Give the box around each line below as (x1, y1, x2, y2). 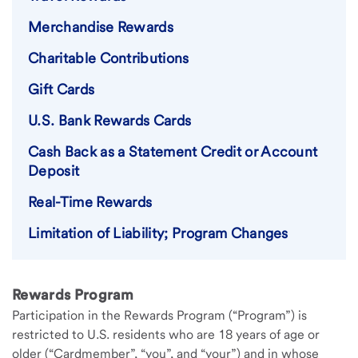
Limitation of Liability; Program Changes (28, 225, 288, 241)
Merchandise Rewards (28, 18, 174, 35)
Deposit (28, 162, 80, 179)
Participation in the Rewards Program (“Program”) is (12, 308, 307, 323)
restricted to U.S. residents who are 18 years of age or (12, 327, 320, 342)
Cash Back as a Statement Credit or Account (28, 143, 318, 160)
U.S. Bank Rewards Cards (28, 112, 192, 129)
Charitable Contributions (28, 50, 189, 66)
